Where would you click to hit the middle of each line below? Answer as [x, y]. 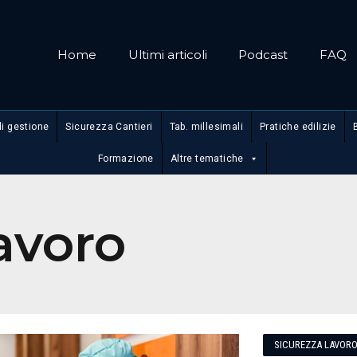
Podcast [263, 55]
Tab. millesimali [206, 127]
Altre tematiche [207, 159]
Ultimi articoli [167, 55]
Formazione [126, 159]
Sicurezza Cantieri [109, 127]
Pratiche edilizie [298, 127]
